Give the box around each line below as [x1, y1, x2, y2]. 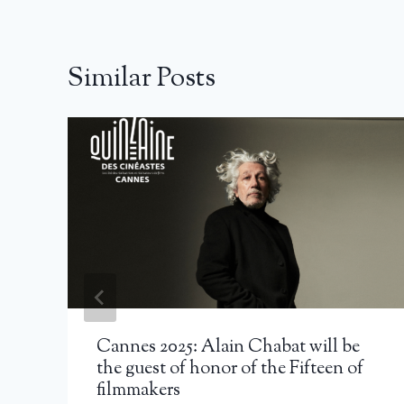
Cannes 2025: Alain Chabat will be [96, 335, 360, 362]
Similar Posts [68, 59, 216, 98]
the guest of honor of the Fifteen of [96, 356, 363, 383]
